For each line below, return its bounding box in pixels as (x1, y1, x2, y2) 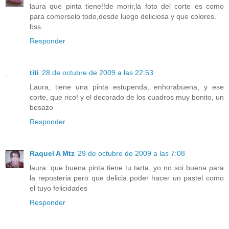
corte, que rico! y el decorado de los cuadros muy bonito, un (30, 93, 224, 102)
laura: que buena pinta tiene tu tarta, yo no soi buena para (30, 164, 224, 172)
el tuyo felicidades (30, 184, 87, 193)
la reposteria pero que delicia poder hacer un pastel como (30, 174, 224, 182)
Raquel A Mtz (30, 149, 75, 158)
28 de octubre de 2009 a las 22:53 (42, 68, 153, 77)
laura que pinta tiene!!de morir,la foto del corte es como (30, 2, 224, 11)
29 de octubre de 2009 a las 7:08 (78, 149, 185, 158)
